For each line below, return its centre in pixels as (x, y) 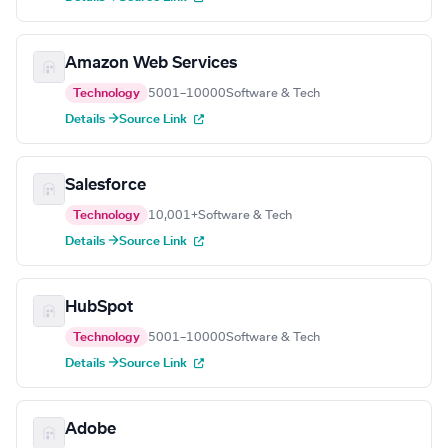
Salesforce (105, 185)
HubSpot (99, 307)
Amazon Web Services (151, 63)
